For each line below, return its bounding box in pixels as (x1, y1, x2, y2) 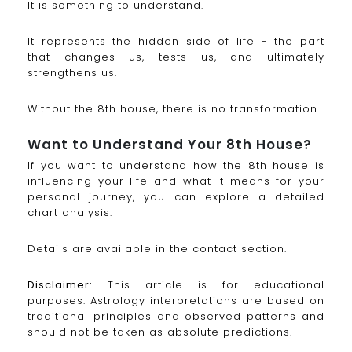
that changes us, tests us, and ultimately (27, 49, 324, 64)
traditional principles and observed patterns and (27, 309, 324, 324)
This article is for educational (93, 277, 324, 293)
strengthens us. (27, 64, 117, 80)
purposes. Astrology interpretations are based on (27, 293, 324, 309)
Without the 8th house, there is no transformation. (27, 101, 320, 116)
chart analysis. (27, 205, 112, 221)
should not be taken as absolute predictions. (27, 324, 292, 340)
